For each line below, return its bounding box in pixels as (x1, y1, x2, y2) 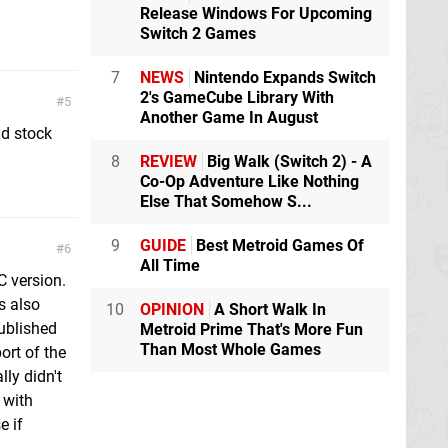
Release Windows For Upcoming (140, 3, 372, 23)
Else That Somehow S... (140, 191, 312, 211)
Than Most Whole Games (140, 339, 321, 359)
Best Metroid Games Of (192, 235, 364, 255)
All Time (140, 255, 200, 275)
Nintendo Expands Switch (190, 67, 376, 87)
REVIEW (140, 151, 197, 171)
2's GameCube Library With (140, 87, 334, 107)
